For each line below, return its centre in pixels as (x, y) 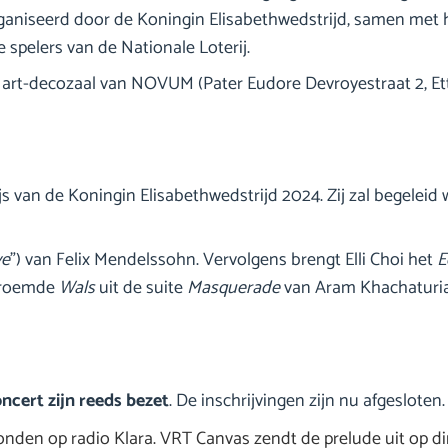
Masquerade (233, 288)
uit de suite (141, 288)
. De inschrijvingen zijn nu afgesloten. (307, 401)
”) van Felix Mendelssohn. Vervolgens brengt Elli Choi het (223, 260)
